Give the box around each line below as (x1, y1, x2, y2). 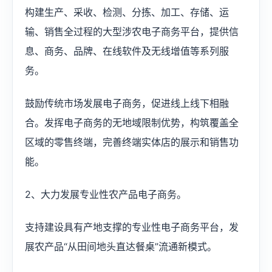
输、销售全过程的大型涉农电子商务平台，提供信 (25, 25, 239, 38)
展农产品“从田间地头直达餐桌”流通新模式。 (25, 240, 217, 253)
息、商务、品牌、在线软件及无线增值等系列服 (25, 45, 229, 57)
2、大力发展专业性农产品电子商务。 (25, 188, 186, 200)
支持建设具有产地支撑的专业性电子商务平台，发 (25, 221, 239, 233)
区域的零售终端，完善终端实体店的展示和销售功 (25, 136, 239, 148)
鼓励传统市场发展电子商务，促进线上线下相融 (25, 97, 229, 109)
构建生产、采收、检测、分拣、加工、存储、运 (25, 6, 229, 18)
